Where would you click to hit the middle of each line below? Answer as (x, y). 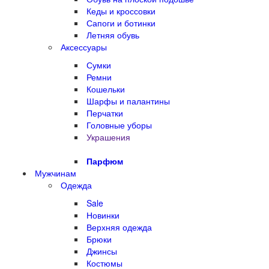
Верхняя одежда (119, 227)
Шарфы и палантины (128, 101)
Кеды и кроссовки (121, 11)
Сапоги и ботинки (121, 23)
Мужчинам (56, 173)
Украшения (108, 137)
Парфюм (105, 161)
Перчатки (105, 113)
